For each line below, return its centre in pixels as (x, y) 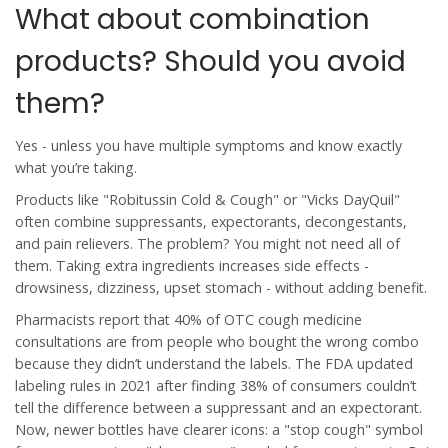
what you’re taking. (76, 168)
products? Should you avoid (210, 62)
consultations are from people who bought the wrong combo (217, 342)
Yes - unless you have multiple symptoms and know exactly (208, 146)
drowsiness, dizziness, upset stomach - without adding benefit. (221, 288)
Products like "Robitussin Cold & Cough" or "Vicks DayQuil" (207, 200)
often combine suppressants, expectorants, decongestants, (211, 222)
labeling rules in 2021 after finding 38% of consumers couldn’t (216, 386)
